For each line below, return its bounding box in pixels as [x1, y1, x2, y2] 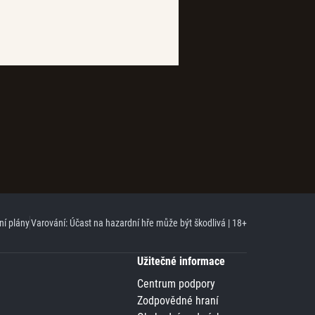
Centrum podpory [136, 277, 215, 290]
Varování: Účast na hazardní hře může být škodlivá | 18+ [30, 217, 247, 229]
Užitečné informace [136, 255, 225, 268]
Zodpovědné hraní [136, 294, 219, 307]
